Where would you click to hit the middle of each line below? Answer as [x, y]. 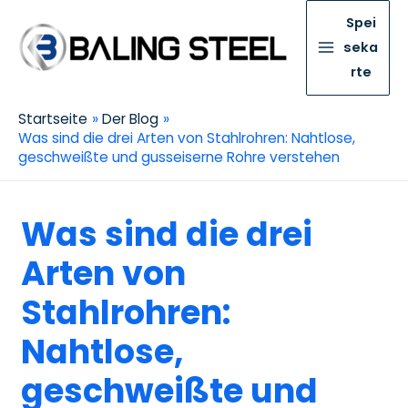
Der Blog [131, 118]
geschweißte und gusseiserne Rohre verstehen [179, 157]
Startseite [53, 118]
